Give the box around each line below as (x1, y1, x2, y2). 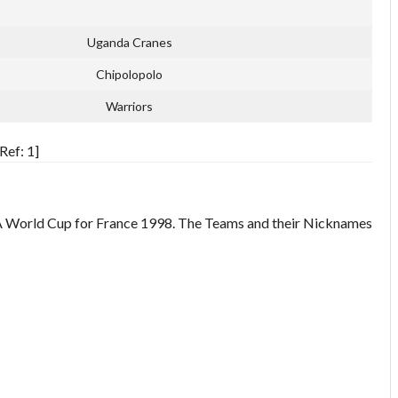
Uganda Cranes (86, 35, 172, 51)
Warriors (106, 99, 153, 115)
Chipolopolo (96, 67, 163, 83)
